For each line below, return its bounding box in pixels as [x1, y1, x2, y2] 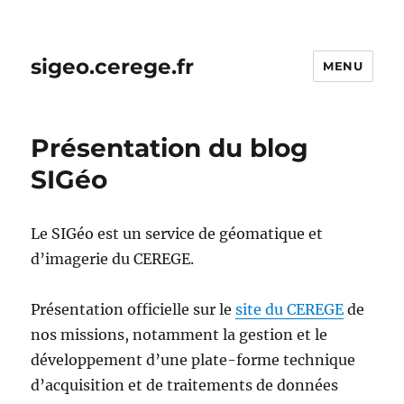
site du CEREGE [235, 300, 344, 318]
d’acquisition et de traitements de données [31, 376, 339, 394]
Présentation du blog [31, 133, 309, 163]
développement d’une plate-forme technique [31, 351, 356, 369]
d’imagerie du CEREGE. [31, 250, 195, 268]
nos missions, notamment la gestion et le [31, 326, 328, 344]
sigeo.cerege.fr [31, 53, 195, 79]
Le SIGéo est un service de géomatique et [31, 225, 324, 243]
